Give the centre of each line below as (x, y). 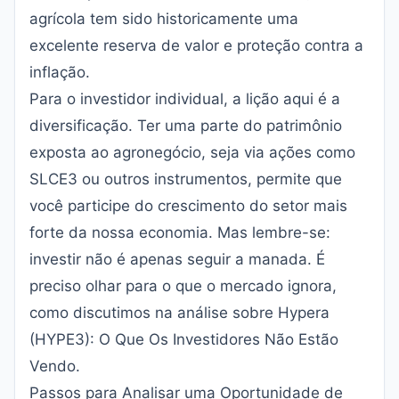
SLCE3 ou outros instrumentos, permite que (186, 179)
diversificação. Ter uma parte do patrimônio (186, 126)
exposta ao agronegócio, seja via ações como (192, 152)
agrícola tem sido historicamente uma (164, 19)
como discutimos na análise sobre (154, 313)
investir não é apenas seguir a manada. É (177, 259)
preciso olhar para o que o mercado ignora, (183, 286)
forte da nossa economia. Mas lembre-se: (180, 232)
